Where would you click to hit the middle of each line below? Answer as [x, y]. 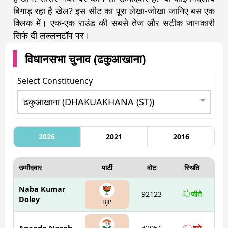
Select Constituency [55, 81]
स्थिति [192, 168]
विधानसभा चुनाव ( [61, 59]
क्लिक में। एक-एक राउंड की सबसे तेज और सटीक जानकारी [114, 23]
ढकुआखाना [119, 59]
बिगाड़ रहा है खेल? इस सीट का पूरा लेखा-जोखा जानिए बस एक [114, 11]
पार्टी [107, 168]
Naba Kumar [42, 189]
